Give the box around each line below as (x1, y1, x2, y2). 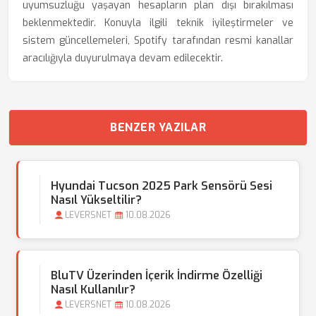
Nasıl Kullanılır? (51, 282, 135, 297)
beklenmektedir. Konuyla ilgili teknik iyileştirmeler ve (23, 16, 293, 30)
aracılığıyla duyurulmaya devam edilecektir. (23, 51, 223, 65)
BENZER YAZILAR (110, 120, 206, 135)
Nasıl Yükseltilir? (51, 193, 142, 207)
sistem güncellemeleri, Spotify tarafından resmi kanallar (23, 34, 293, 47)
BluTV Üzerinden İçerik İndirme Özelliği (51, 268, 262, 283)
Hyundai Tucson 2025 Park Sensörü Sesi (51, 178, 272, 193)
